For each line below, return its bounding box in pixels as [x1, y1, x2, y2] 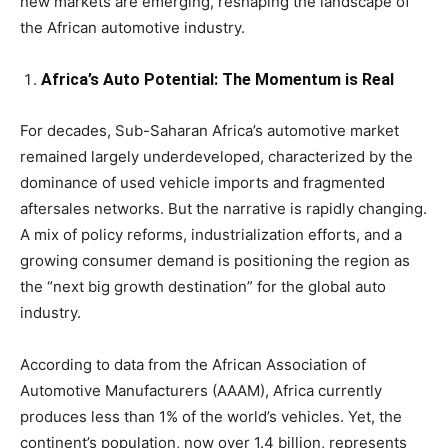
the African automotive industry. [20, 18, 245, 38]
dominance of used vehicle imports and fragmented [20, 173, 385, 193]
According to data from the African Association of [20, 355, 366, 375]
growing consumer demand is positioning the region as [20, 251, 410, 271]
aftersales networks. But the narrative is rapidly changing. [20, 199, 427, 219]
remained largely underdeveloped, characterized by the [20, 147, 413, 167]
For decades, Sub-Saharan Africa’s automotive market [20, 121, 399, 141]
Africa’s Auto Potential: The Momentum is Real [41, 70, 394, 90]
